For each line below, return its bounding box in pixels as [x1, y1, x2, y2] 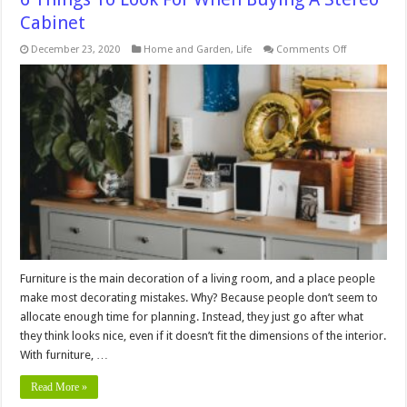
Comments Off [276, 43, 347, 55]
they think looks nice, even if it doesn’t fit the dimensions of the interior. [20, 328, 387, 342]
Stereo [345, 148, 376, 161]
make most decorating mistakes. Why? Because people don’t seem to [20, 290, 379, 304]
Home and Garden [144, 43, 232, 55]
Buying [345, 124, 378, 137]
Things [345, 65, 377, 78]
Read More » [31, 380, 88, 393]
